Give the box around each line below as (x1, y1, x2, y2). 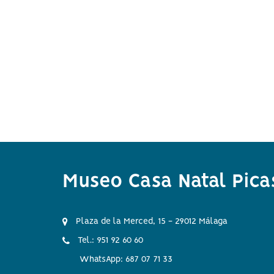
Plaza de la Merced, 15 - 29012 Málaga (73, 217, 228, 226)
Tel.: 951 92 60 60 (75, 236, 143, 245)
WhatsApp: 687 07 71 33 (80, 255, 172, 264)
